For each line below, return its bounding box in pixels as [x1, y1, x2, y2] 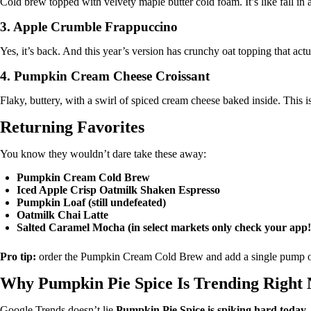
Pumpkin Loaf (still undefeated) [17, 196, 166, 209]
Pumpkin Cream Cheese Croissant [14, 69, 210, 84]
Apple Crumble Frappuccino [13, 19, 178, 35]
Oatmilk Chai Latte [17, 209, 108, 221]
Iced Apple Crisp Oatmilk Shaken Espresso [17, 184, 220, 196]
